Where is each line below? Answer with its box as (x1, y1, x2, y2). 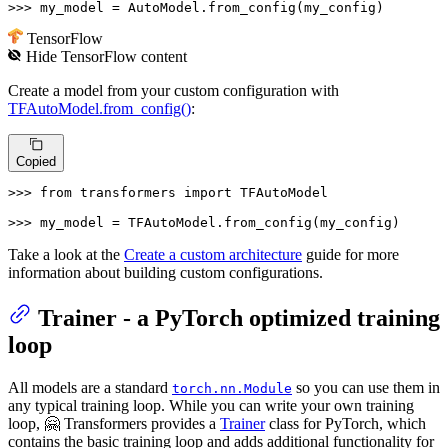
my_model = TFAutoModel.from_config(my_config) (40, 214, 400, 230)
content (137, 48, 188, 66)
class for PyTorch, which (265, 414, 426, 432)
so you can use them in (292, 378, 440, 396)
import (184, 184, 232, 200)
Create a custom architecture (124, 245, 302, 263)
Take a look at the (8, 245, 124, 263)
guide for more (302, 245, 399, 263)
